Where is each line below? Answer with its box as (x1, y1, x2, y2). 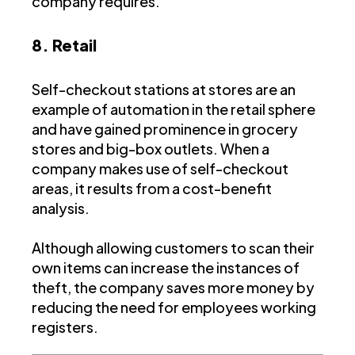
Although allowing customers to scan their (32, 238, 315, 257)
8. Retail (32, 34, 97, 55)
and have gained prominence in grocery (32, 119, 298, 138)
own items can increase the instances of (32, 258, 300, 277)
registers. (32, 317, 98, 336)
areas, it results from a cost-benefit (32, 178, 272, 197)
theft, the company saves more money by (32, 277, 315, 296)
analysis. (32, 198, 90, 217)
